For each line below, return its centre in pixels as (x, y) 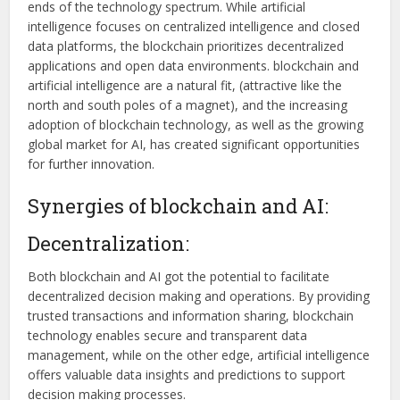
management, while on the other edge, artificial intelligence (199, 355)
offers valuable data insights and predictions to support (187, 375)
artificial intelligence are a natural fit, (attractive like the (185, 86)
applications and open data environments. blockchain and (194, 66)
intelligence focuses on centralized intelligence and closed (194, 27)
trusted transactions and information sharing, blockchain (191, 316)
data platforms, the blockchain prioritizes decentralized (186, 46)
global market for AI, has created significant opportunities (194, 145)
